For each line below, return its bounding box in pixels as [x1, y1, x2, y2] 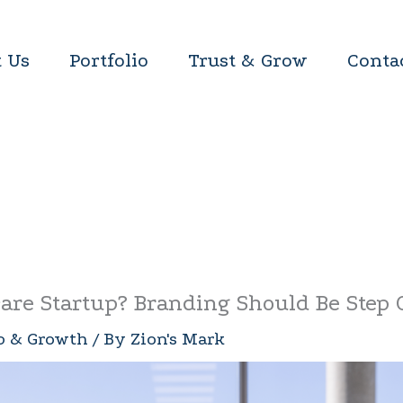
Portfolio [69, 49, 148, 71]
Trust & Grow [188, 49, 308, 71]
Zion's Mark [130, 328, 226, 349]
